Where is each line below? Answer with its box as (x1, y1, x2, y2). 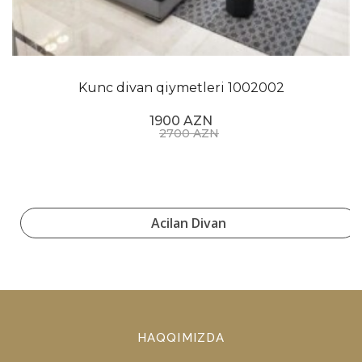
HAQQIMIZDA (137, 330, 225, 346)
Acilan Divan (151, 213, 227, 232)
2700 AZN (159, 125, 219, 141)
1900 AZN (149, 112, 213, 128)
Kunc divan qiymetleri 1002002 (78, 79, 284, 95)
